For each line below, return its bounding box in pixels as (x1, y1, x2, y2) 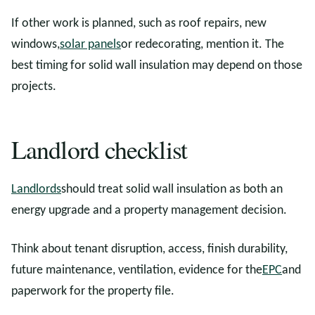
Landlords (11, 183, 61, 196)
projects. (11, 80, 56, 94)
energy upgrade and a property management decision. (11, 204, 287, 217)
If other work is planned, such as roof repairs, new (11, 17, 266, 30)
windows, (11, 38, 60, 51)
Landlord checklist (11, 132, 187, 166)
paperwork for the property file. (11, 285, 174, 298)
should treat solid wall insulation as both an (61, 183, 283, 196)
